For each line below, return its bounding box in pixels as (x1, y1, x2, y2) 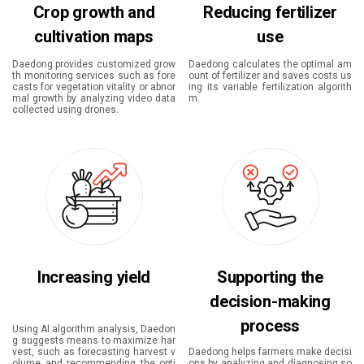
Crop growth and (32, 2, 155, 22)
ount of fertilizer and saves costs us (188, 69, 352, 81)
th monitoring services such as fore (12, 69, 175, 81)
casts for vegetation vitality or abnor (12, 80, 175, 93)
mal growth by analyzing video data (12, 92, 175, 104)
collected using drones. (12, 103, 119, 115)
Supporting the (217, 266, 323, 287)
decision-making (210, 291, 331, 311)
